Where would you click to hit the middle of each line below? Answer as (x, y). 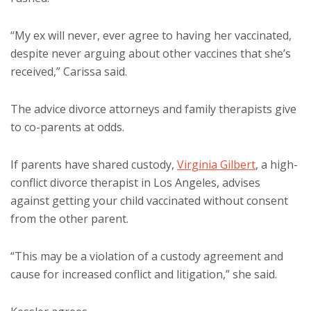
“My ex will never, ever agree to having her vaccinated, (151, 35)
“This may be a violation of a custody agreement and (147, 256)
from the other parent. (69, 218)
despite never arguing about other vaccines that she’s (151, 53)
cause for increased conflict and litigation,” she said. (144, 274)
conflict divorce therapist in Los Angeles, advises (135, 182)
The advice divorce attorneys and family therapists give (153, 109)
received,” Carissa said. (69, 71)
